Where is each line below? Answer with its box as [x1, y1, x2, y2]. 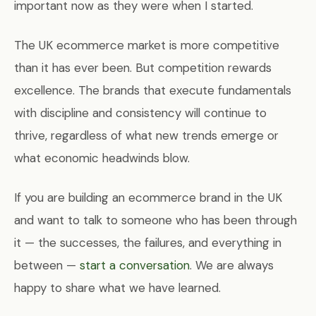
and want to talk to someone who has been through [14, 212, 297, 228]
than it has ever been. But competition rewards [14, 59, 272, 75]
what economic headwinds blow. [14, 150, 190, 166]
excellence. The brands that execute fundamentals [14, 82, 291, 98]
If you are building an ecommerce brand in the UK [14, 189, 282, 205]
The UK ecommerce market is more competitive [14, 37, 279, 53]
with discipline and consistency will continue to [14, 104, 267, 121]
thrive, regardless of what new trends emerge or [14, 127, 279, 143]
